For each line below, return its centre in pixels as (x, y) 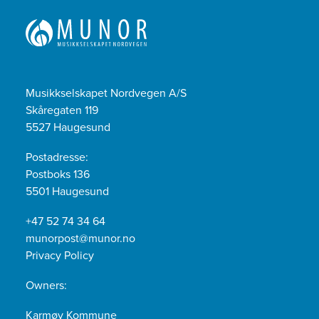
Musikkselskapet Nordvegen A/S (106, 93)
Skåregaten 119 (62, 110)
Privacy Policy (60, 255)
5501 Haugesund (67, 191)
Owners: (46, 285)
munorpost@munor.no (80, 238)
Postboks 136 (58, 174)
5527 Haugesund (68, 127)
